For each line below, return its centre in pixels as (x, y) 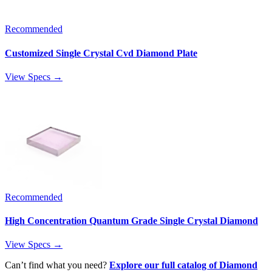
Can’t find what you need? (57, 265)
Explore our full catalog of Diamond (183, 265)
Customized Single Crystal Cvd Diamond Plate (101, 53)
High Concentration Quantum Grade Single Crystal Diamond (131, 221)
